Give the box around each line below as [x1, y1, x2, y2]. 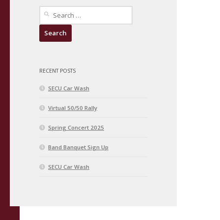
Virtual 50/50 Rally [48, 104, 97, 112]
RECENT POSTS [39, 67, 76, 75]
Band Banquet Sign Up [48, 143, 109, 151]
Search [39, 6, 58, 14]
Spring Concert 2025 [48, 124, 104, 132]
